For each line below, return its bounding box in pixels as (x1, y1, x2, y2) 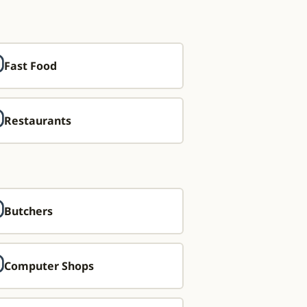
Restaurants (4, 113, 71, 128)
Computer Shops (4, 258, 94, 273)
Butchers (4, 204, 53, 219)
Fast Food (4, 58, 57, 73)
